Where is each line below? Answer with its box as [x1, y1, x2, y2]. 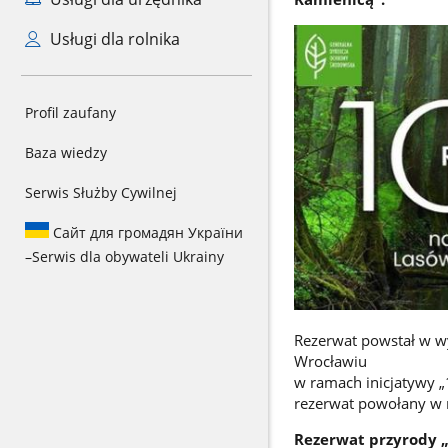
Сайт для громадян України [49, 223, 243, 242]
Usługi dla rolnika [45, 28, 180, 50]
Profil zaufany [25, 103, 116, 122]
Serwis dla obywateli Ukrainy [32, 247, 224, 266]
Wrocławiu [293, 350, 367, 371]
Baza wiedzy [25, 143, 107, 162]
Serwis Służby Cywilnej [25, 183, 177, 202]
